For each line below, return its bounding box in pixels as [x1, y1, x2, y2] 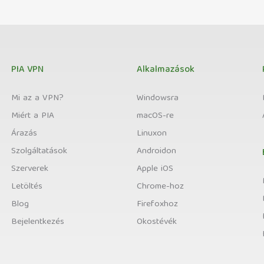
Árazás [11, 126, 38, 141]
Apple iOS [136, 161, 173, 177]
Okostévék [136, 214, 177, 230]
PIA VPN [11, 62, 44, 78]
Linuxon [136, 126, 167, 141]
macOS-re [136, 108, 174, 124]
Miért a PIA [11, 108, 55, 124]
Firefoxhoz [136, 197, 178, 212]
